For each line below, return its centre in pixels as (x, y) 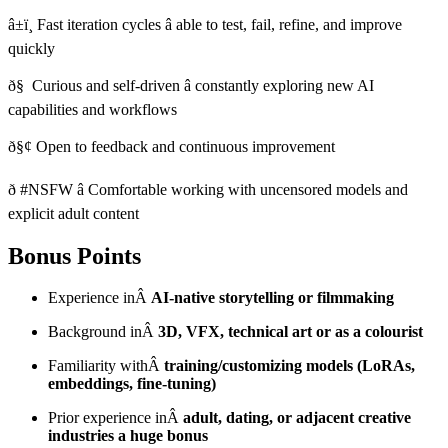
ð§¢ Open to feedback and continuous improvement (171, 146)
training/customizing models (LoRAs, (289, 366)
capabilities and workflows (92, 109)
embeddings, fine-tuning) (132, 384)
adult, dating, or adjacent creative (297, 418)
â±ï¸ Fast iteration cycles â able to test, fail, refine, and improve (205, 24)
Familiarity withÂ (106, 366)
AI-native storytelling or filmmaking (272, 298)
